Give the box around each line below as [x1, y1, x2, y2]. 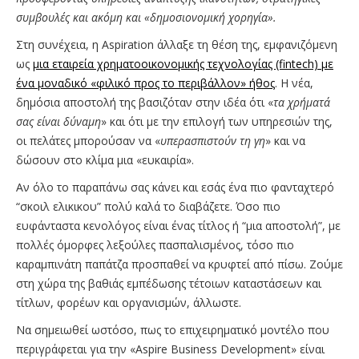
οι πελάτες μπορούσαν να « [16, 133, 160, 149]
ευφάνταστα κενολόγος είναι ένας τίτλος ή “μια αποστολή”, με [16, 218, 341, 234]
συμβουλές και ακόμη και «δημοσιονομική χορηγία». [16, 10, 276, 26]
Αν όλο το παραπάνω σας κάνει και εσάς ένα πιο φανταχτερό [16, 179, 334, 196]
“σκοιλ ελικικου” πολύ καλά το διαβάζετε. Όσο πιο [16, 199, 280, 215]
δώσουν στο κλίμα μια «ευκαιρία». [16, 152, 194, 168]
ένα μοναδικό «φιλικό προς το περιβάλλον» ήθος [16, 75, 275, 91]
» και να [265, 133, 305, 149]
